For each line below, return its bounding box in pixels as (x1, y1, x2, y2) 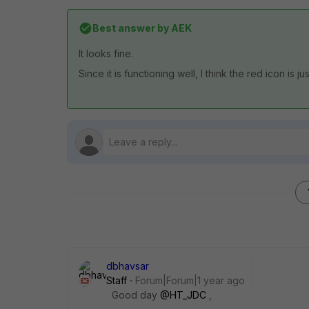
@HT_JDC (160, 289, 206, 301)
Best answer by (92, 22, 169, 34)
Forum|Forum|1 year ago (135, 275, 245, 286)
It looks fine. (79, 48, 133, 59)
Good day (112, 289, 160, 301)
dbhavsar (106, 260, 149, 272)
